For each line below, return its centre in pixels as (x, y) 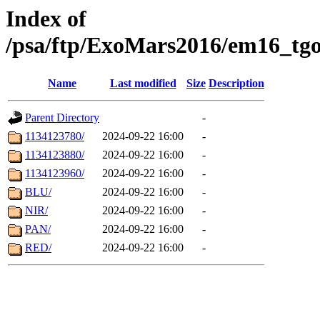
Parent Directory (62, 118)
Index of (46, 19)
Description (236, 84)
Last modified (143, 84)
